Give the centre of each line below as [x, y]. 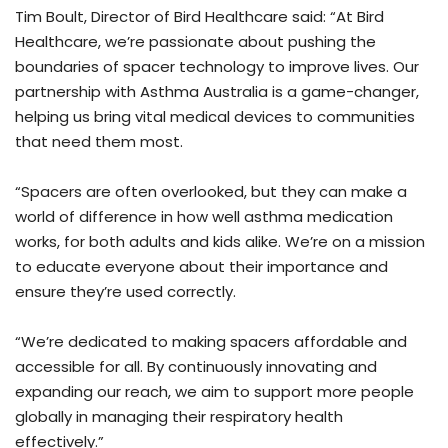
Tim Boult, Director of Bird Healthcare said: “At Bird [199, 16]
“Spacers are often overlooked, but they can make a [211, 191]
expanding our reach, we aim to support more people [214, 391]
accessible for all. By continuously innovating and [196, 366]
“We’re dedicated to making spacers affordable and [211, 341]
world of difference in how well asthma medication [204, 216]
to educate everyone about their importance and [201, 266]
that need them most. [99, 141]
